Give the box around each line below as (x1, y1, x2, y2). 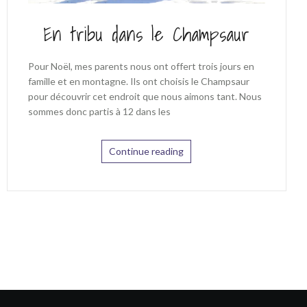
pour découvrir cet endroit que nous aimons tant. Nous (27, 90, 262, 102)
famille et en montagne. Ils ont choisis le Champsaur (27, 75, 249, 87)
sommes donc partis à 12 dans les (27, 105, 171, 117)
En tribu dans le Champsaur (43, 18, 250, 49)
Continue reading (109, 145, 184, 157)
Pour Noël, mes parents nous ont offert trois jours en (27, 60, 254, 72)
